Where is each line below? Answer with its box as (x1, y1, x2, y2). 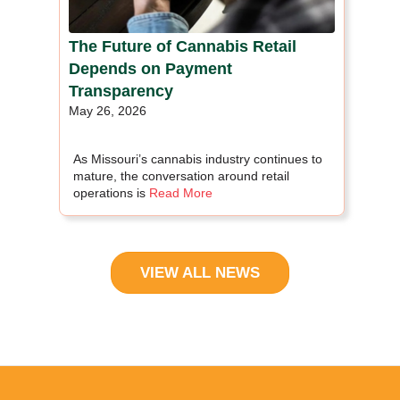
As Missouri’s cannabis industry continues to (73, 151, 322, 166)
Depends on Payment (69, 59, 232, 78)
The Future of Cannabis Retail (69, 37, 296, 55)
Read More (149, 185, 212, 200)
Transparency (69, 81, 173, 100)
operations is (73, 185, 146, 200)
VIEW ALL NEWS (140, 263, 260, 281)
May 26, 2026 (69, 103, 146, 118)
